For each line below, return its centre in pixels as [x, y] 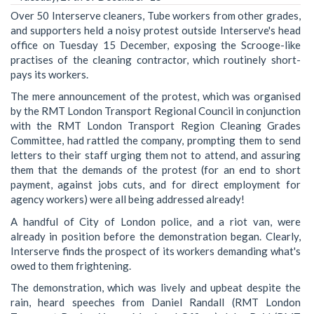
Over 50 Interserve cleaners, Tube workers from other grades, [156, 15]
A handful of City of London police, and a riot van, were [156, 221]
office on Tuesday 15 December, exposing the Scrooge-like [156, 45]
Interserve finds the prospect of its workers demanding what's [156, 251]
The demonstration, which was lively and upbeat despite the [156, 288]
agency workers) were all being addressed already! [128, 199]
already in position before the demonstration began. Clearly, [156, 236]
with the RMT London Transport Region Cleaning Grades [156, 126]
